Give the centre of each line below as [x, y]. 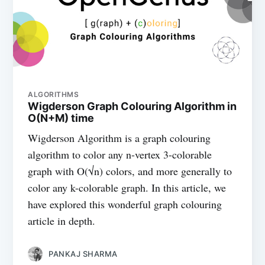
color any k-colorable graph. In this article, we [127, 187]
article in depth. [62, 220]
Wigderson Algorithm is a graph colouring [119, 138]
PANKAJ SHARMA [83, 253]
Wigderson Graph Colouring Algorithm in [132, 106]
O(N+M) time [61, 118]
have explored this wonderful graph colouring [125, 204]
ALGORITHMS [54, 94]
